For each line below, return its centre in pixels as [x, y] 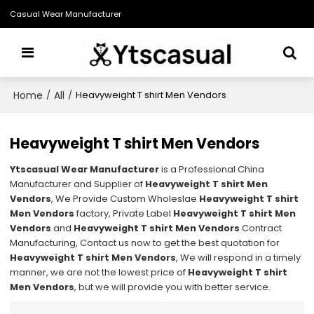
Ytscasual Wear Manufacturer [85, 170]
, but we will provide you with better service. [173, 287]
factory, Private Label [124, 214]
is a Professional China [212, 170]
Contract [261, 228]
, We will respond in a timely [239, 258]
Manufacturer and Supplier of [78, 184]
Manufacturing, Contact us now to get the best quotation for [145, 243]
